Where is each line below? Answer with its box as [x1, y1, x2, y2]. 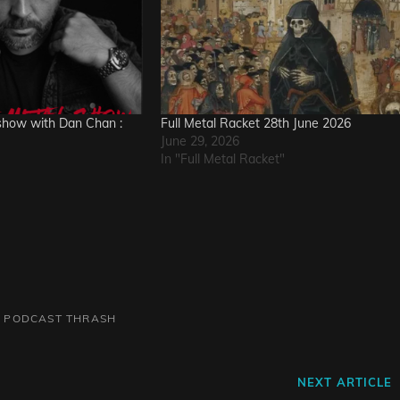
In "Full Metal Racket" [161, 151, 285, 168]
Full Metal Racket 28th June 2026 [161, 115, 351, 132]
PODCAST [4, 312, 62, 326]
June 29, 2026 [161, 133, 239, 150]
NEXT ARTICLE [297, 375, 392, 390]
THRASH [66, 312, 117, 326]
